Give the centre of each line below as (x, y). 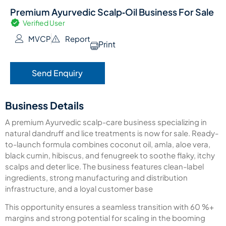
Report (77, 38)
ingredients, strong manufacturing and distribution (96, 177)
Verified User (44, 22)
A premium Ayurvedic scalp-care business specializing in (106, 122)
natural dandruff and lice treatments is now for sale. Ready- (112, 133)
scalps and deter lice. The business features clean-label (104, 166)
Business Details (44, 105)
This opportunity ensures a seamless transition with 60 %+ (109, 207)
